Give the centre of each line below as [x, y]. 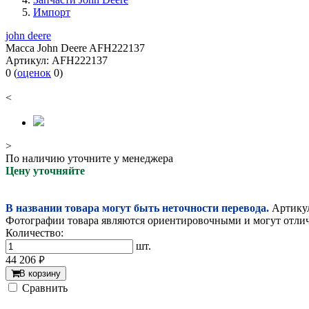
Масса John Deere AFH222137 [75, 48]
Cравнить [45, 288]
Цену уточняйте [45, 171]
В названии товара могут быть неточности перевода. [137, 208]
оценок [34, 73]
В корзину [40, 274]
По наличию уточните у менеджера [89, 159]
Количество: [34, 233]
